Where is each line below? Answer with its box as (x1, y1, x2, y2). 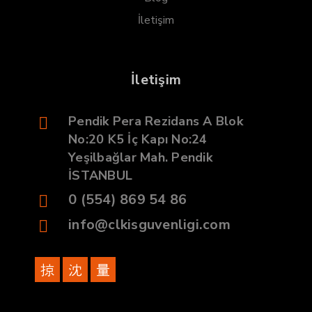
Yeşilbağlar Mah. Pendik (68, 149, 212, 166)
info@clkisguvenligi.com (68, 215, 231, 234)
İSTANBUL (68, 167, 132, 184)
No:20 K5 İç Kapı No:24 (68, 131, 208, 148)
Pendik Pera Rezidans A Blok (68, 113, 243, 130)
